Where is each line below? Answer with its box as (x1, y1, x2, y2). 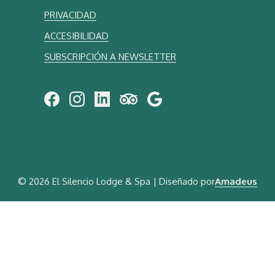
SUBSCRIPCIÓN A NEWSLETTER (44, 50, 176, 63)
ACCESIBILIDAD (44, 29, 109, 42)
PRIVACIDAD (44, 9, 96, 21)
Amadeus (215, 175, 257, 187)
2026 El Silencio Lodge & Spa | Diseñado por (29, 175, 215, 187)
